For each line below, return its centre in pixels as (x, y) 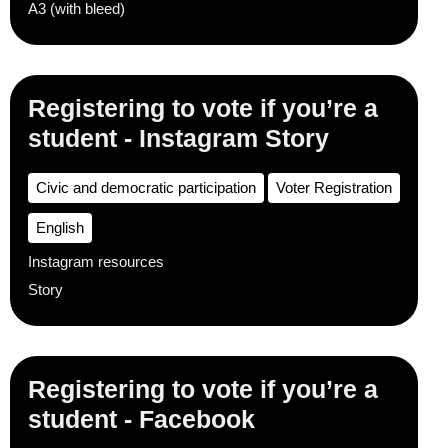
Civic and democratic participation (146, 187)
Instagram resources (96, 261)
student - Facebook (141, 419)
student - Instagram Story (178, 138)
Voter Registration (334, 187)
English (60, 227)
